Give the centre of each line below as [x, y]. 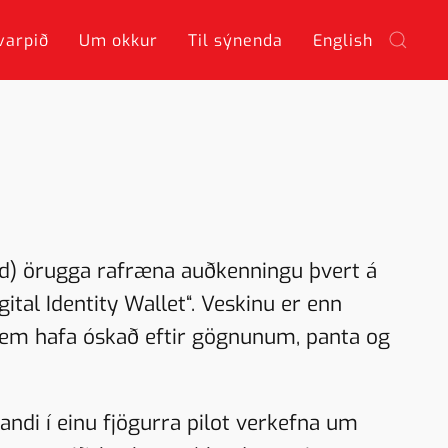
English [343, 40]
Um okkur [118, 40]
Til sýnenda [235, 40]
